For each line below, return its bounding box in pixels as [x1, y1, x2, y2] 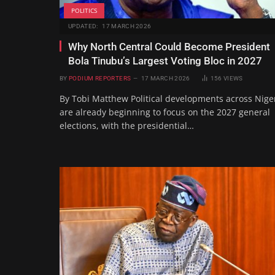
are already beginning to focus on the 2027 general [60, 106, 270, 118]
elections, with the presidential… [60, 119, 194, 131]
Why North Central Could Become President [68, 40, 270, 53]
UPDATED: [68, 22, 98, 29]
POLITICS [71, 6, 97, 15]
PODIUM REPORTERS [68, 74, 131, 82]
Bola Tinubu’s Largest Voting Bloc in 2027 [68, 54, 262, 67]
